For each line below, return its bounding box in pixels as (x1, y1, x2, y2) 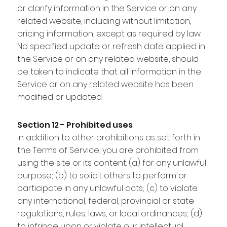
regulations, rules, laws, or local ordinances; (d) (17, 207, 202, 219)
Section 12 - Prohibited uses (17, 119, 133, 131)
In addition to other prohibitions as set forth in (17, 131, 200, 143)
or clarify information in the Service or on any (17, 2, 197, 14)
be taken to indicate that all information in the (17, 65, 201, 78)
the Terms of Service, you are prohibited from (17, 144, 199, 156)
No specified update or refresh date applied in (17, 40, 205, 52)
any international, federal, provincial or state (17, 195, 194, 207)
